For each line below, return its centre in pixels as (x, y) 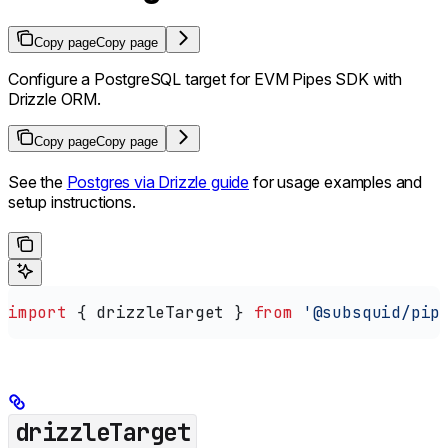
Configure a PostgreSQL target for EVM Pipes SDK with (205, 79)
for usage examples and (335, 182)
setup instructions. (72, 202)
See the (37, 182)
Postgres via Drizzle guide (158, 182)
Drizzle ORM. (54, 99)
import (37, 313)
